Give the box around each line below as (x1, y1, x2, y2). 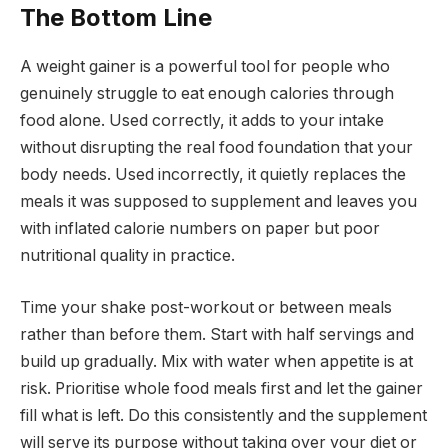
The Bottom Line (20, 3, 212, 33)
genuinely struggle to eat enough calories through (20, 83, 394, 103)
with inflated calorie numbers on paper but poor (20, 218, 380, 238)
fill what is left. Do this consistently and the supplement (20, 405, 427, 425)
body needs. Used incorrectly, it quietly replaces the (20, 164, 406, 184)
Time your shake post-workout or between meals (20, 297, 392, 317)
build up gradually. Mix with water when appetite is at (20, 351, 413, 371)
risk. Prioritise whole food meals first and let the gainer (20, 378, 423, 398)
